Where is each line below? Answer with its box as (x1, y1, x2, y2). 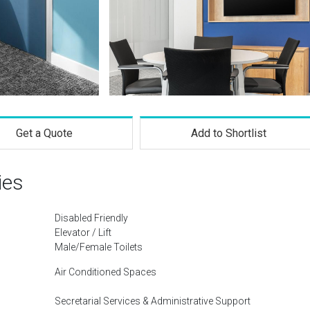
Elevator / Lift (55, 227, 111, 238)
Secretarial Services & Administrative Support (55, 295, 250, 307)
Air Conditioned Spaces (55, 266, 156, 277)
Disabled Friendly (55, 212, 128, 224)
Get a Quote (15, 127, 73, 140)
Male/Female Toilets (55, 241, 143, 253)
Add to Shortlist (191, 127, 267, 140)
